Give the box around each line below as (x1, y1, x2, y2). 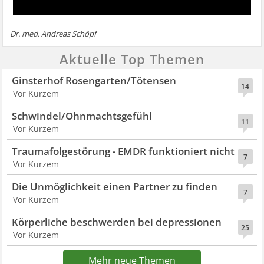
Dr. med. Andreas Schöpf (10, 28, 97, 39)
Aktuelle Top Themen (60, 50, 204, 68)
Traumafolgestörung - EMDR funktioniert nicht (12, 144, 235, 159)
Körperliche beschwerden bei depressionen (12, 215, 222, 229)
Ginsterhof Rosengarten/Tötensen (12, 74, 177, 88)
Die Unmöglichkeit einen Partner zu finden (12, 180, 218, 194)
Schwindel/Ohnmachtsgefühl (12, 109, 153, 123)
